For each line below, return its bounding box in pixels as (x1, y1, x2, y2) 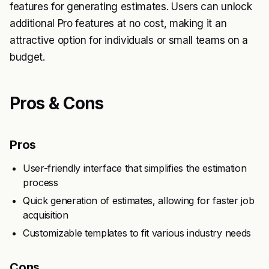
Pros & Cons (10, 93, 104, 113)
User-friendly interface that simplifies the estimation (23, 162, 247, 174)
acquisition (23, 209, 68, 221)
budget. (10, 51, 45, 63)
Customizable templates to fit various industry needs (23, 227, 251, 239)
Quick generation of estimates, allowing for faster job (23, 195, 255, 207)
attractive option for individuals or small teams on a (10, 34, 248, 46)
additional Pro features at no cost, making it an (10, 17, 227, 29)
